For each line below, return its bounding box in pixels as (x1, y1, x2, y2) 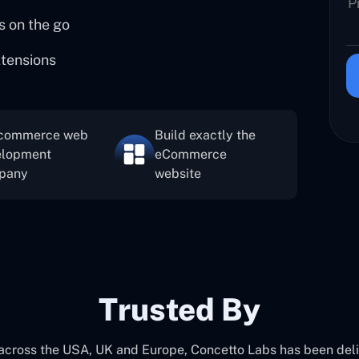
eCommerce (155, 147, 228, 162)
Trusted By (99, 292, 260, 328)
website (155, 166, 202, 181)
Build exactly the (155, 127, 256, 143)
